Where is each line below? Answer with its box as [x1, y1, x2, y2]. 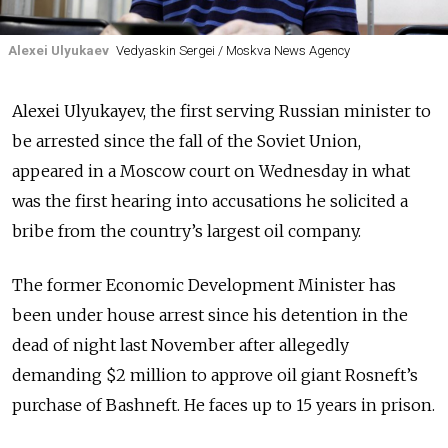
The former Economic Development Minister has [12, 274, 396, 295]
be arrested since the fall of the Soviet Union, [12, 130, 361, 151]
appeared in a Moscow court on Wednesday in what [12, 160, 410, 181]
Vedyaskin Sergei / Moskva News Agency [115, 43, 350, 59]
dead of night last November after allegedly [12, 334, 349, 355]
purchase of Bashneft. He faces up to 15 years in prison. [12, 394, 435, 415]
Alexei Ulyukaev [8, 43, 109, 59]
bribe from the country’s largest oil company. [12, 220, 361, 241]
